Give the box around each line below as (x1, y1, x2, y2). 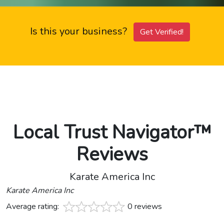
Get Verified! (140, 26, 183, 38)
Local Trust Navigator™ (12, 119, 211, 145)
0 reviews (127, 201, 162, 212)
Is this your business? (30, 24, 129, 38)
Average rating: (6, 201, 61, 212)
